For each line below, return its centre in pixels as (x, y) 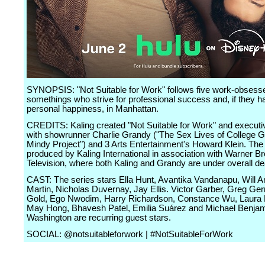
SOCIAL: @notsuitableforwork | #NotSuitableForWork (130, 234)
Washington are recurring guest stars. (99, 218)
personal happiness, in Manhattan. (93, 109)
